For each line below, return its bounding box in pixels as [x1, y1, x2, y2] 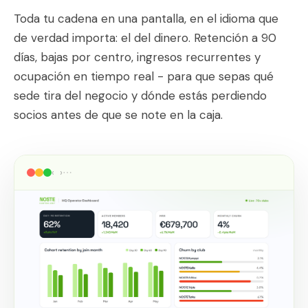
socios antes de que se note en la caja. [14, 107, 223, 122]
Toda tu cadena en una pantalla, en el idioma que [14, 10, 278, 26]
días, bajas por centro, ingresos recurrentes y [14, 49, 261, 65]
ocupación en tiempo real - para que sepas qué [14, 68, 274, 84]
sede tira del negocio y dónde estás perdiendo [14, 87, 267, 103]
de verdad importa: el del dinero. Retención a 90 [14, 30, 276, 45]
